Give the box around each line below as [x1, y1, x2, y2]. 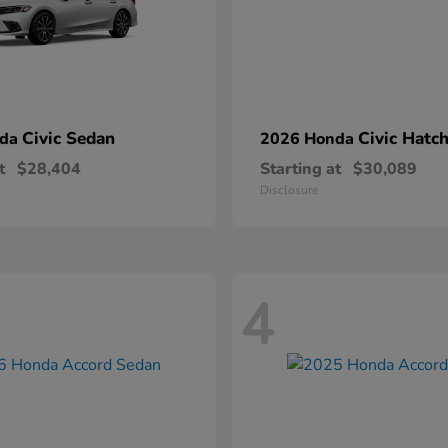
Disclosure [260, 182, 318, 199]
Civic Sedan [22, 127, 115, 151]
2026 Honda [260, 128, 358, 151]
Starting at [260, 158, 341, 181]
